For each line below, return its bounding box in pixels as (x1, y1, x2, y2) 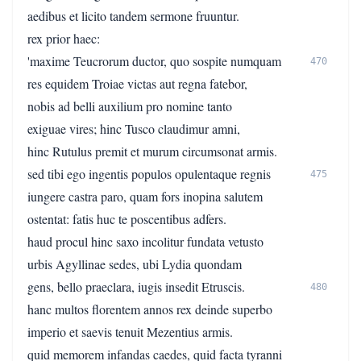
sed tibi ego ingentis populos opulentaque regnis (27, 165, 271, 182)
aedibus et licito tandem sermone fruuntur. (27, 7, 239, 24)
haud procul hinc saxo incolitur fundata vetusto (27, 233, 263, 250)
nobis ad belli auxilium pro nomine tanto (27, 98, 232, 114)
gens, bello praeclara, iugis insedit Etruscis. (27, 278, 245, 295)
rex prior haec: (27, 30, 100, 47)
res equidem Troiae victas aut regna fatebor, (27, 75, 247, 92)
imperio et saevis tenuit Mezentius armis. (27, 323, 233, 340)
